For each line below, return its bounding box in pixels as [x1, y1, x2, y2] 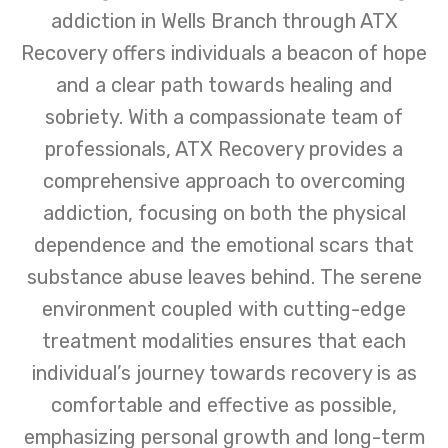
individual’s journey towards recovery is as [31, 360, 417, 385]
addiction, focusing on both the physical [42, 200, 406, 225]
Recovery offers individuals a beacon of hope [21, 40, 427, 65]
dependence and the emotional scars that [34, 232, 414, 257]
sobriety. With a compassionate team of [45, 104, 403, 129]
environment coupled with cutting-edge [42, 296, 406, 321]
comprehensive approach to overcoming [42, 168, 406, 193]
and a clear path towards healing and [55, 72, 393, 97]
